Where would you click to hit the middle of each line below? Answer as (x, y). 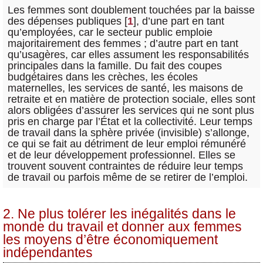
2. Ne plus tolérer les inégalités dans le (119, 214)
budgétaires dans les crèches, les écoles (103, 77)
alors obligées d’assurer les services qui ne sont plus (131, 110)
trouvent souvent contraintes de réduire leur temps (125, 166)
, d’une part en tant (180, 21)
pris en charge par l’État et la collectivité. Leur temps (130, 121)
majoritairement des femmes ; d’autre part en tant (123, 43)
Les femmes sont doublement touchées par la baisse (131, 10)
